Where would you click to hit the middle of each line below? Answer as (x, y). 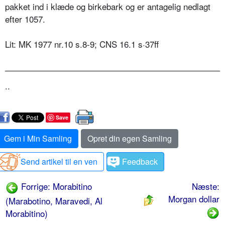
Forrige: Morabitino (55, 186)
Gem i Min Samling (38, 139)
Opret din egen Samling (130, 139)
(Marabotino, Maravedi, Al (54, 200)
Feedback (140, 162)
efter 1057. (25, 19)
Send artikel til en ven (59, 162)
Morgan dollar (194, 199)
